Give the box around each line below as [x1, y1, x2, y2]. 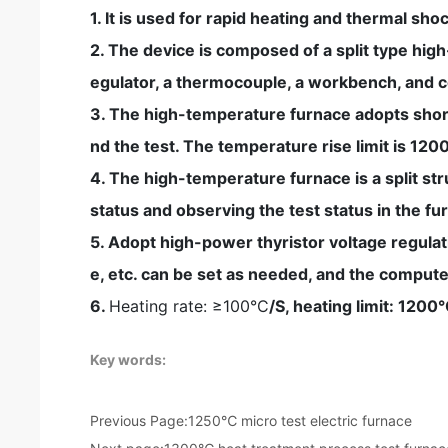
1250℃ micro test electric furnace [188, 412, 413, 430]
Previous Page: [90, 412, 189, 430]
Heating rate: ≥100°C [109, 296, 270, 317]
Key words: [90, 351, 167, 369]
